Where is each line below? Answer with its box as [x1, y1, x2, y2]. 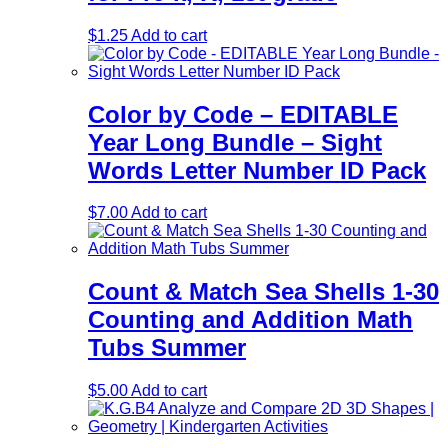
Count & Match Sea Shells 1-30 [88, 278, 439, 306]
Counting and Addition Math [88, 306, 413, 334]
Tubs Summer [88, 334, 246, 362]
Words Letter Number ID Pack [88, 156, 426, 184]
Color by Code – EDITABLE [88, 100, 398, 128]
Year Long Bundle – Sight [88, 128, 382, 156]
